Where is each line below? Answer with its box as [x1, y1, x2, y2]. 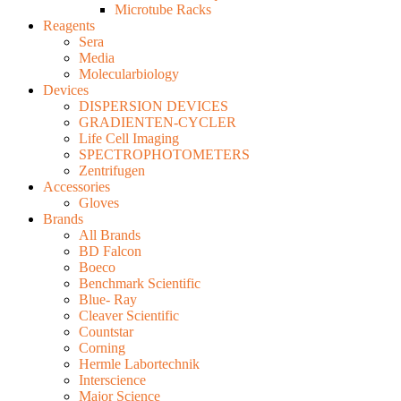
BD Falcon [79, 243, 141, 259]
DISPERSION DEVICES [79, 98, 228, 114]
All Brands [79, 227, 141, 243]
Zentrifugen [79, 163, 145, 178]
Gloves [79, 195, 119, 210]
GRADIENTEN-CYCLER [79, 115, 236, 130]
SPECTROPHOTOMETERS [79, 147, 250, 162]
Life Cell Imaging [79, 131, 179, 146]
